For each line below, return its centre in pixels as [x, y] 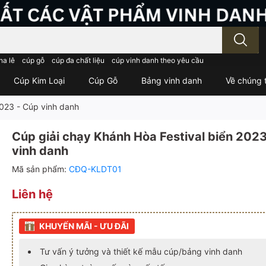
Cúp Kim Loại [39, 80]
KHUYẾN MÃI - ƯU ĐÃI [84, 226]
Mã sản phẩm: [40, 169]
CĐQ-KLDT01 [95, 169]
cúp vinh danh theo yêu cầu [158, 60]
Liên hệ [32, 194]
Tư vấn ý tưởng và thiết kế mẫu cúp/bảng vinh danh [141, 252]
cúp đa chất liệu [78, 60]
